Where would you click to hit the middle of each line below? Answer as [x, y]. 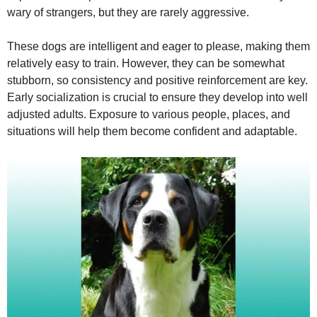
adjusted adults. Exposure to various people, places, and [149, 115]
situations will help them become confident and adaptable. [152, 132]
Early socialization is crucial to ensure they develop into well [157, 98]
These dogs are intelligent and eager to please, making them [158, 47]
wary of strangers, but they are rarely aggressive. [128, 13]
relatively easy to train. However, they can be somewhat [146, 64]
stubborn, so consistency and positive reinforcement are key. [157, 81]
